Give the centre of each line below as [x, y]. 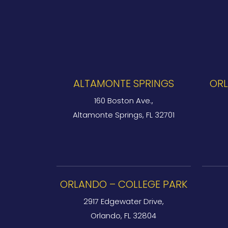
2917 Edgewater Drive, [123, 201]
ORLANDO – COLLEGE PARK [123, 184]
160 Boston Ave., [123, 101]
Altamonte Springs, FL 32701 [123, 115]
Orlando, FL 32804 [124, 216]
